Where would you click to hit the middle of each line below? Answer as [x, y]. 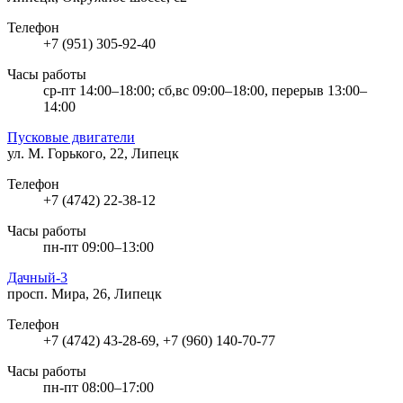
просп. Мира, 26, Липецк [85, 293]
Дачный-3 [37, 277]
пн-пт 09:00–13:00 [99, 246]
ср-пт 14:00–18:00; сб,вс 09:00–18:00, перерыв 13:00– [205, 90]
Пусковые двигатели [71, 137]
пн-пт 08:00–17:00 [99, 387]
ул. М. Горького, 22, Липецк [93, 153]
